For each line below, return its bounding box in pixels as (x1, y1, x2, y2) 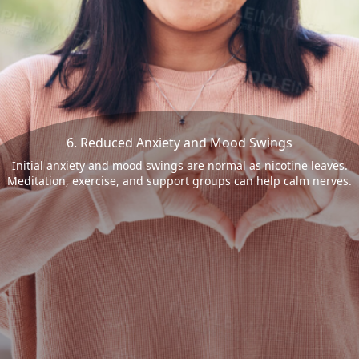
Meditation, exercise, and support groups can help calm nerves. (7, 172, 352, 188)
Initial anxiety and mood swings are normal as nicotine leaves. (11, 157, 348, 173)
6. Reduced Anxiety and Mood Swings (67, 133, 292, 151)
